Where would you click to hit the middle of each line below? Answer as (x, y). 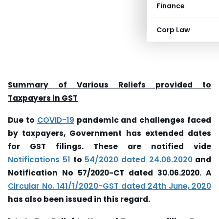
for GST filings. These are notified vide (109, 146)
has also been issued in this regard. (79, 199)
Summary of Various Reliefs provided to (109, 85)
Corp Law (173, 30)
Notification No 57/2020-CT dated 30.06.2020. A (109, 173)
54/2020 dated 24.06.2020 (139, 159)
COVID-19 (55, 120)
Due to (22, 120)
